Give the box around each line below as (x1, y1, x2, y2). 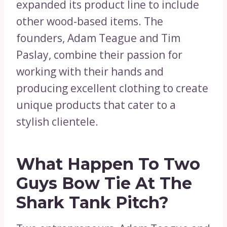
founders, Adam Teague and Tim (16, 31, 180, 46)
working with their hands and (16, 64, 164, 79)
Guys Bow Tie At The (16, 173, 192, 194)
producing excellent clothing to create (16, 81, 208, 96)
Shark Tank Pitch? (16, 193, 169, 213)
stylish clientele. (16, 115, 98, 129)
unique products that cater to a (16, 98, 176, 112)
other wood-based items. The (16, 14, 163, 29)
